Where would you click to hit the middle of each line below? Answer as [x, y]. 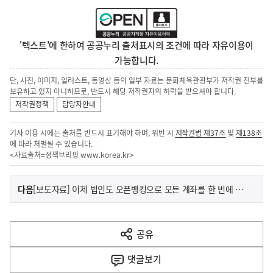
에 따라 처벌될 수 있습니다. [51, 144]
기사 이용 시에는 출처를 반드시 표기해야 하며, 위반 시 [93, 133]
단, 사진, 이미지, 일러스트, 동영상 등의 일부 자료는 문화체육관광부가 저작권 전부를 [136, 81]
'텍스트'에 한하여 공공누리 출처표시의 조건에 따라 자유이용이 [136, 45]
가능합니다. [136, 61]
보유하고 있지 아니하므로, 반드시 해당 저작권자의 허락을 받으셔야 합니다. [123, 92]
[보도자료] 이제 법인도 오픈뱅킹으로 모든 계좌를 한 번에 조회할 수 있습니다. [240, 189]
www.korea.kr [105, 155]
